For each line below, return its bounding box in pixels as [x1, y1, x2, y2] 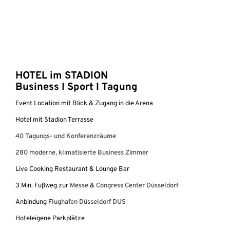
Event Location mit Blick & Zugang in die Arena [15, 99, 153, 108]
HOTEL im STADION [15, 69, 108, 83]
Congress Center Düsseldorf [96, 182, 178, 190]
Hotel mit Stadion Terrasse [15, 116, 93, 124]
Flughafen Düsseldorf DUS [48, 198, 126, 207]
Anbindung [15, 198, 48, 207]
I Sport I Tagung [59, 80, 140, 94]
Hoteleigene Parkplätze [15, 215, 85, 223]
